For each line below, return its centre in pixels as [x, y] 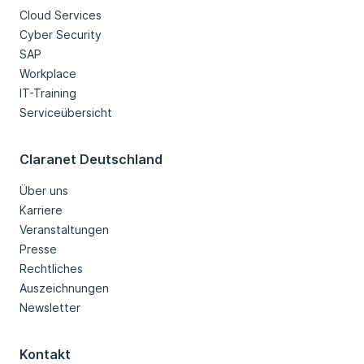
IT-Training [48, 93]
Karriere [41, 210]
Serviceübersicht [66, 113]
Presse [38, 249]
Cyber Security [61, 35]
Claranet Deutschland [91, 160]
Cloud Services [61, 15]
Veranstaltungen [64, 230]
